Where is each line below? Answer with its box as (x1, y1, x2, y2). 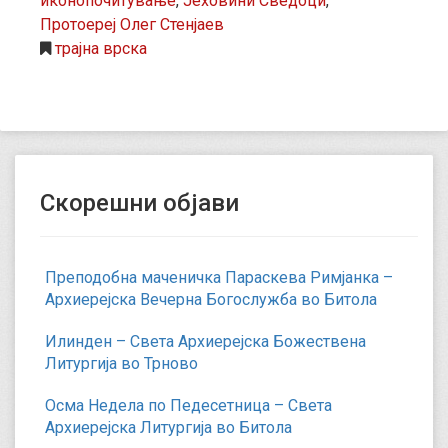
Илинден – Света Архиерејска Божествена (45, 332, 366, 352)
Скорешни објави (40, 189, 239, 218)
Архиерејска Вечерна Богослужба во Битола (45, 290, 377, 310)
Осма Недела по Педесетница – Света (45, 396, 332, 416)
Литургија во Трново (45, 354, 198, 374)
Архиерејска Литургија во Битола (45, 418, 292, 438)
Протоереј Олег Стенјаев (40, 15, 224, 35)
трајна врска (55, 39, 147, 59)
